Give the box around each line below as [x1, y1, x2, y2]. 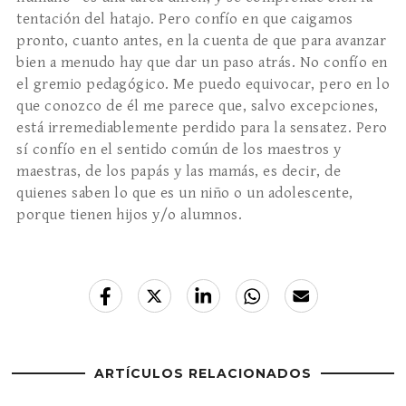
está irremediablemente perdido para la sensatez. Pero [16, 119, 388, 138]
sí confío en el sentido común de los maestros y [16, 140, 342, 159]
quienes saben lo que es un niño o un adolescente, [16, 184, 353, 203]
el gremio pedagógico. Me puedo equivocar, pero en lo [16, 75, 390, 94]
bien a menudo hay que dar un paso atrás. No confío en [16, 53, 388, 72]
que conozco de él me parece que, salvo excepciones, [16, 97, 379, 116]
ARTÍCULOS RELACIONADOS [94, 365, 312, 382]
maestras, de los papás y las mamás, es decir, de [16, 162, 341, 181]
